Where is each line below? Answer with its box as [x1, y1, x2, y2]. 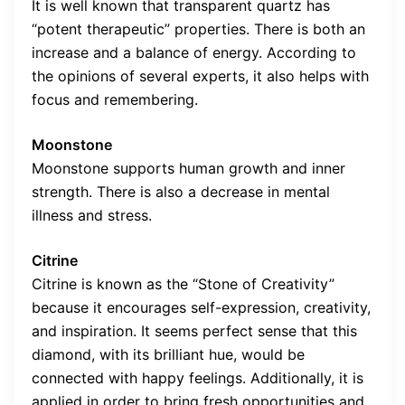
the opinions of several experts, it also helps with [32, 66, 369, 85]
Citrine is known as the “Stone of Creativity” [32, 274, 334, 293]
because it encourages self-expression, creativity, [32, 297, 371, 316]
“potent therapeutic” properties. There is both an [32, 19, 365, 38]
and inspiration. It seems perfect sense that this [32, 321, 357, 340]
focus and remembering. [32, 89, 198, 108]
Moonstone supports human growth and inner [32, 158, 345, 177]
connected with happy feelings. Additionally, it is [32, 368, 363, 387]
